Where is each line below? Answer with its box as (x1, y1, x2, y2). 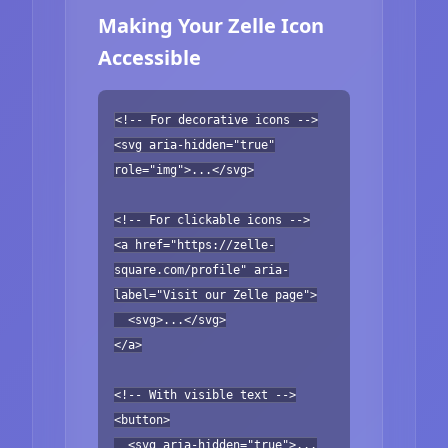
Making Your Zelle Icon (98, 11, 324, 39)
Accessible (98, 43, 201, 71)
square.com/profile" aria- (114, 262, 289, 277)
